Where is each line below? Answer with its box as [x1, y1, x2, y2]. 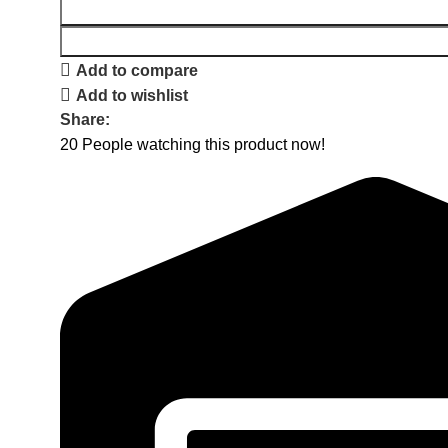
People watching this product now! [82, 136, 325, 154]
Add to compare [76, 61, 199, 79]
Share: [60, 111, 110, 129]
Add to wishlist [76, 86, 189, 104]
